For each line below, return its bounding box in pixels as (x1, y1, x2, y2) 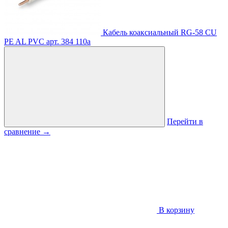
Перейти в (167, 117, 203, 126)
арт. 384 (46, 37, 73, 46)
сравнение (4, 127, 42, 136)
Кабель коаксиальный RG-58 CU (103, 28, 217, 37)
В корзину (157, 206, 194, 215)
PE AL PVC (4, 37, 44, 46)
